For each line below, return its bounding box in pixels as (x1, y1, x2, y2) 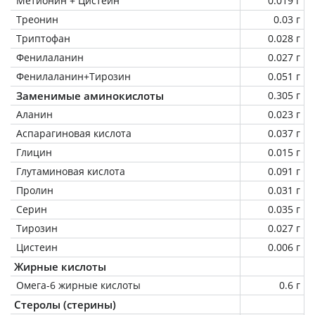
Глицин (16, 145, 52, 159)
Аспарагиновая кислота (16, 126, 131, 140)
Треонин (16, 12, 58, 26)
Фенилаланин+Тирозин (16, 69, 131, 83)
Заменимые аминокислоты (16, 88, 164, 103)
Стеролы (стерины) (14, 297, 116, 311)
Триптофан (16, 31, 70, 45)
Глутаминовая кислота (16, 164, 125, 178)
